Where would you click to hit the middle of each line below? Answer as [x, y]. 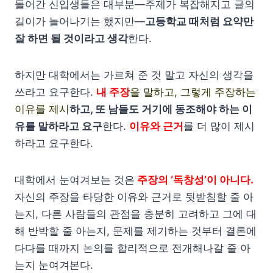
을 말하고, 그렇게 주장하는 [193, 92]
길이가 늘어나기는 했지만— [80, 21]
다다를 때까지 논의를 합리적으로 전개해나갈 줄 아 [133, 248]
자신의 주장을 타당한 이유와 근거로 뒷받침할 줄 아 [134, 197]
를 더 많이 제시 [219, 126]
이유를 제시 [42, 109]
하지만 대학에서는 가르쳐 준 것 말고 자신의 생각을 [134, 75]
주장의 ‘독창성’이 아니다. [194, 179]
